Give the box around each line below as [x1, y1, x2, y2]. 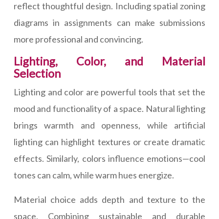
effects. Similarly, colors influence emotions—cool [14, 153, 205, 164]
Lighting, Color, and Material [14, 54, 205, 68]
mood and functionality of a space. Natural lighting [14, 103, 205, 114]
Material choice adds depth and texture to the [14, 194, 205, 205]
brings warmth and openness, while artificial [14, 120, 205, 131]
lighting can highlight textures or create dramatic [14, 136, 205, 147]
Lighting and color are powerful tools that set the [14, 87, 205, 97]
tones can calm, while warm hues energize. [14, 170, 174, 180]
